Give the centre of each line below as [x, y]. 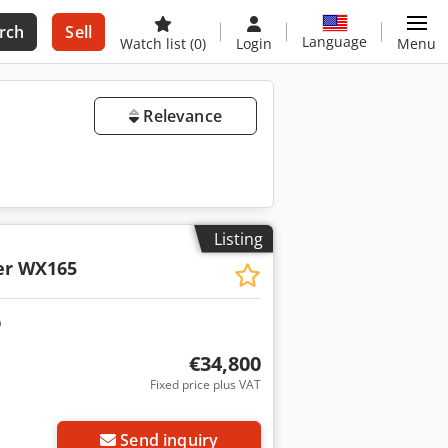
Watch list [155, 43]
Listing [238, 238]
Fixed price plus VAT [205, 384]
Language [334, 41]
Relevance [180, 116]
